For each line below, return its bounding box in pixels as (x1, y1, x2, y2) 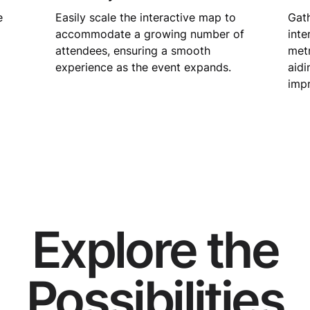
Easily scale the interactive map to (55, 10, 236, 24)
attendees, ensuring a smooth (55, 44, 210, 57)
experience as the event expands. (55, 60, 231, 74)
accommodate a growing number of (55, 27, 244, 41)
